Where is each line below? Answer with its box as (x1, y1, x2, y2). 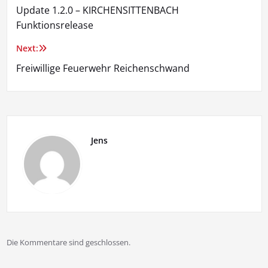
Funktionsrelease (16, 19, 93, 32)
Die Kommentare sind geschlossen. (6, 237, 130, 248)
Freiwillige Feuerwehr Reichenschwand (16, 62, 190, 75)
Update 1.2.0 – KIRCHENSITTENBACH (16, 4, 179, 17)
